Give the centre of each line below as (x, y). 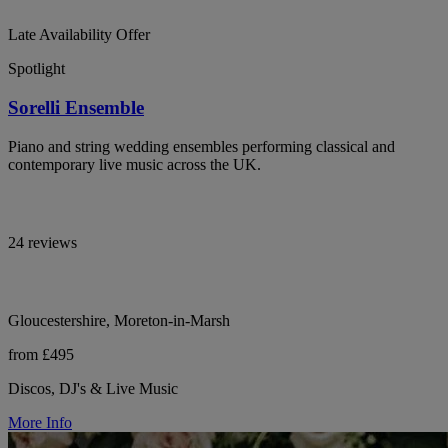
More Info (40, 422)
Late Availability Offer (79, 35)
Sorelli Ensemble (76, 107)
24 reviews (42, 242)
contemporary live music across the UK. (134, 164)
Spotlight (36, 69)
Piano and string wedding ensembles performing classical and (201, 146)
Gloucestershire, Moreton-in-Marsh (119, 320)
